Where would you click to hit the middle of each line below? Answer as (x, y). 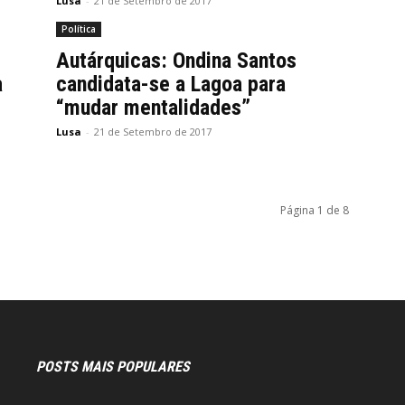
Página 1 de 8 (315, 210)
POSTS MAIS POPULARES (113, 367)
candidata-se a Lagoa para (171, 84)
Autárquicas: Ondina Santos (176, 61)
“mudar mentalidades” (153, 108)
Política (79, 29)
